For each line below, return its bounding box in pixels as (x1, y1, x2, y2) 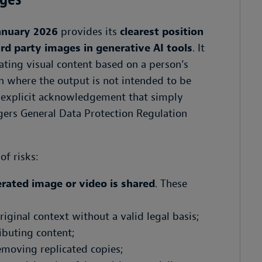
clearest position (120, 25, 204, 39)
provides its (58, 25, 120, 39)
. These (155, 177, 187, 191)
